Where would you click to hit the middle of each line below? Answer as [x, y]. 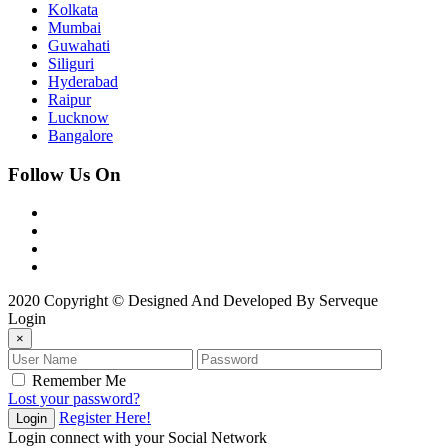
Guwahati [79, 45]
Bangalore [80, 135]
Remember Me [79, 381]
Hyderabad [83, 81]
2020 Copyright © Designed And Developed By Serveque [193, 301]
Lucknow [78, 117]
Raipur [69, 99]
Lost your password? [74, 399]
